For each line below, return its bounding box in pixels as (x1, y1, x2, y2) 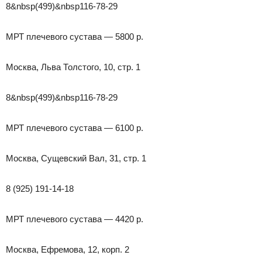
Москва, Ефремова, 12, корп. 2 (6, 244, 129, 254)
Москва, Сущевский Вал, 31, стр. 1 (6, 153, 146, 163)
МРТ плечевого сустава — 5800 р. (6, 31, 143, 42)
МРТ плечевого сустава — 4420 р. (6, 213, 143, 224)
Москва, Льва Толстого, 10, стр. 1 (6, 61, 140, 72)
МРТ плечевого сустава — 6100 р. (6, 122, 143, 133)
